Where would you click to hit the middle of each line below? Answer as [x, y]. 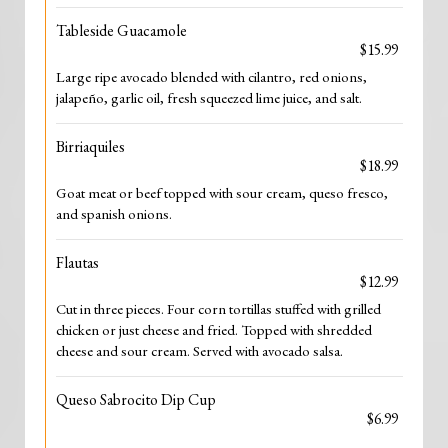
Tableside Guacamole [121, 30]
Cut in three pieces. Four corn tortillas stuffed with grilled [218, 308]
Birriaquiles [90, 146]
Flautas [77, 262]
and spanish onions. [114, 213]
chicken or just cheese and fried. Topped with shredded [214, 329]
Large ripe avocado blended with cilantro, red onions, [211, 76]
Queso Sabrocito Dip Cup [136, 399]
